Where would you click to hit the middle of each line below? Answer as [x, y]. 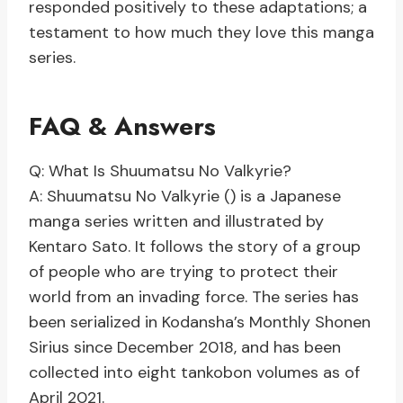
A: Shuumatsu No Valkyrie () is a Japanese [185, 197]
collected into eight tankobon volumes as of [194, 373]
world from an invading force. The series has [194, 297]
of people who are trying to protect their [184, 272]
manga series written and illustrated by [176, 222]
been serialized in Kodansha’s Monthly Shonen [200, 322]
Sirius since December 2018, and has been [185, 348]
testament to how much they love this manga [201, 33]
